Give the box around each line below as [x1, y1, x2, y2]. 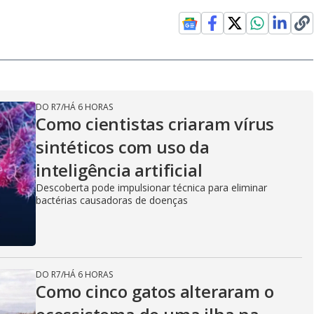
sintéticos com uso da [36, 135, 210, 158]
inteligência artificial [36, 158, 203, 182]
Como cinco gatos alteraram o [36, 280, 274, 303]
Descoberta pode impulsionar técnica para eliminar [36, 181, 267, 194]
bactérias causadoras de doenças [36, 193, 188, 207]
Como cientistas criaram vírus [36, 112, 275, 135]
